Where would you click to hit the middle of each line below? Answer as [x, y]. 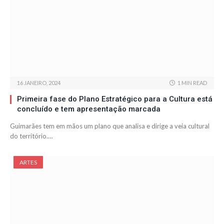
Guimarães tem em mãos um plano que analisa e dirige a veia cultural [110, 126]
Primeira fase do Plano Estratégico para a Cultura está [115, 99]
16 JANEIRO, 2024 [39, 83]
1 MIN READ [192, 83]
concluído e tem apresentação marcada [89, 109]
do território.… [31, 136]
